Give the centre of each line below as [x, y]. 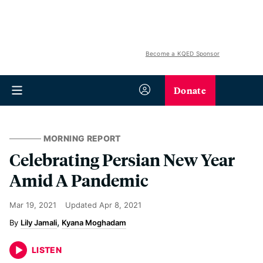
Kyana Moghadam [94, 222]
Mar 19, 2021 [33, 205]
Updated [82, 205]
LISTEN [47, 250]
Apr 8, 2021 [120, 205]
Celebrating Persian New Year [122, 159]
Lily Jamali [39, 222]
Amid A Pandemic [79, 180]
